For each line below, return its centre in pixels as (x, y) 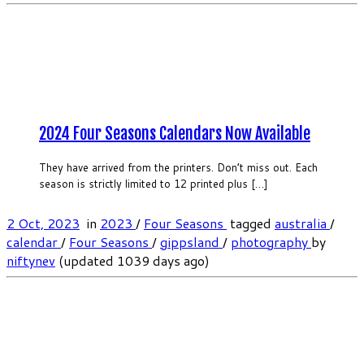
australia (302, 223)
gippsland (191, 242)
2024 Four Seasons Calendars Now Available (175, 133)
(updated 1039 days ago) (132, 261)
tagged (251, 223)
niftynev (31, 261)
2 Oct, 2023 (43, 223)
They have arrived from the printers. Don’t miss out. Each (178, 168)
